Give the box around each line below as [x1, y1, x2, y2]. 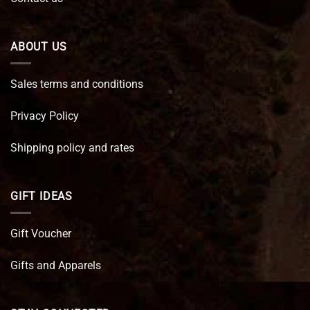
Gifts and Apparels [10, 258, 101, 272]
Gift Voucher [10, 227, 71, 241]
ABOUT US [10, 39, 67, 53]
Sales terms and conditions [10, 77, 143, 91]
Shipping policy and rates [10, 140, 134, 154]
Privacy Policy [10, 109, 79, 123]
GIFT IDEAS [10, 189, 73, 203]
